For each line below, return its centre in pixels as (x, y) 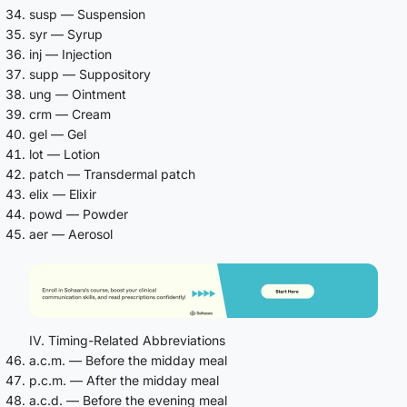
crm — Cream (70, 114)
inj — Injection (70, 54)
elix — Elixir (63, 194)
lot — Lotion (65, 154)
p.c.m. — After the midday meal (124, 380)
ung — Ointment (78, 94)
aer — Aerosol (71, 233)
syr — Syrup (66, 34)
